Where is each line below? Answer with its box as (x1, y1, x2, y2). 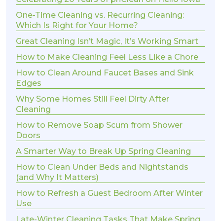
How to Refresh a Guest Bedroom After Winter (16, 188, 203, 198)
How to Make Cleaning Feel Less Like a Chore (16, 52, 198, 62)
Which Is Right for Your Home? (16, 21, 138, 31)
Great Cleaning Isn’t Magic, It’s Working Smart (16, 37, 198, 46)
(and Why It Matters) (16, 173, 99, 183)
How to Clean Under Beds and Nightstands (16, 162, 188, 172)
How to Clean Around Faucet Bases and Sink (16, 68, 194, 78)
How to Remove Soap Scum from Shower (16, 120, 183, 130)
